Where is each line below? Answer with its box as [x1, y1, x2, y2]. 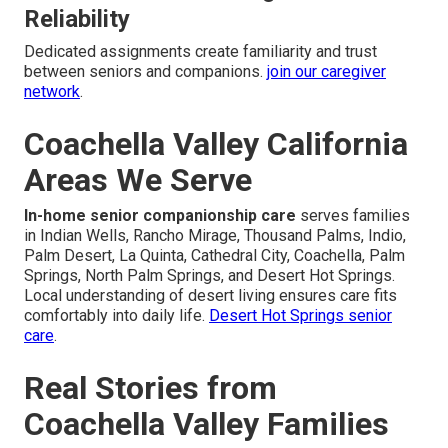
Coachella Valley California [24, 125, 408, 164]
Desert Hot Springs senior [209, 306, 392, 326]
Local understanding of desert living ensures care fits [24, 286, 397, 306]
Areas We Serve [24, 161, 252, 200]
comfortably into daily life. [24, 306, 209, 326]
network [24, 82, 80, 102]
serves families [296, 206, 410, 226]
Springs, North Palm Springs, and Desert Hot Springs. [24, 266, 395, 286]
